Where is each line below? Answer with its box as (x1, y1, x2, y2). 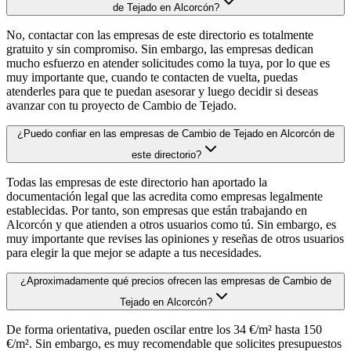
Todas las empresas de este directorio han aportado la (6, 175, 267, 190)
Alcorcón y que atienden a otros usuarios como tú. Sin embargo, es (6, 218, 336, 232)
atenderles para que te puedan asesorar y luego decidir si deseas (6, 85, 318, 99)
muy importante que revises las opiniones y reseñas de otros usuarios (6, 232, 344, 246)
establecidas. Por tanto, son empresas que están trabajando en (6, 204, 307, 218)
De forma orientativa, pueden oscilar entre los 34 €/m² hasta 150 (6, 323, 322, 337)
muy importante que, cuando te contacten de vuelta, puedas (6, 71, 298, 85)
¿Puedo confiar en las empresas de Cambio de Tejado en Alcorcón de (16, 128, 335, 140)
